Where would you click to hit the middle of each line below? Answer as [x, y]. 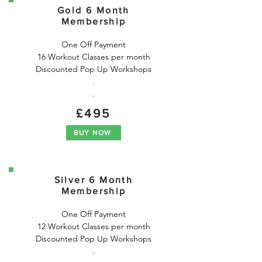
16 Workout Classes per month [94, 57]
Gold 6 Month [94, 10]
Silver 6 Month [94, 180]
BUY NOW [92, 133]
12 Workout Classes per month [94, 226]
